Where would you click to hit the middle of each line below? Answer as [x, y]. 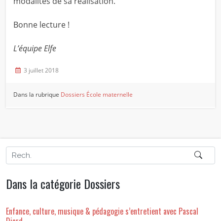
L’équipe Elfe [35, 49]
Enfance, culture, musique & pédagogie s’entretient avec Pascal [102, 211]
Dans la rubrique [37, 95]
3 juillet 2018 [41, 71]
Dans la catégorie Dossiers [63, 184]
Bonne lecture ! [41, 25]
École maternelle [110, 95]
